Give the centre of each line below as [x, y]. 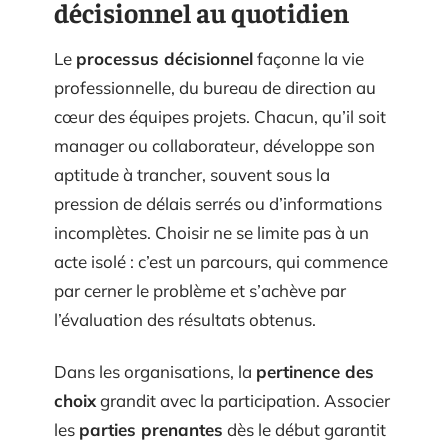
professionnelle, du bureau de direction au [215, 87]
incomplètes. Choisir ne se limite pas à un [211, 232]
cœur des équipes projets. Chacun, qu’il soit [220, 116]
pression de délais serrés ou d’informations [218, 203]
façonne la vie [308, 58]
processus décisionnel [164, 58]
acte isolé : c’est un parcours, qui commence [221, 261]
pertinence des [315, 371]
